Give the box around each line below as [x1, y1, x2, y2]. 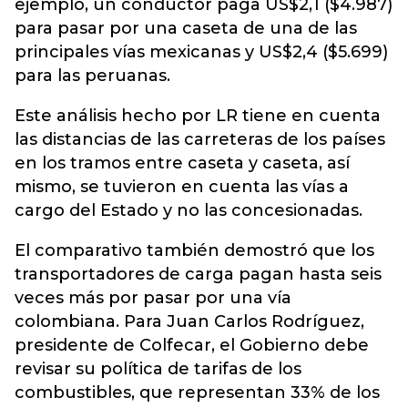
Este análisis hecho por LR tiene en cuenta [15, 106, 381, 126]
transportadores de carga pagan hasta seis [15, 264, 382, 284]
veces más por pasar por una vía [15, 288, 291, 308]
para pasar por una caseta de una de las [15, 18, 357, 38]
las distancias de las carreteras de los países [15, 129, 385, 149]
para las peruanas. [15, 66, 170, 86]
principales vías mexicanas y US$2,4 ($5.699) [15, 42, 388, 62]
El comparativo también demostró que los [15, 240, 374, 260]
